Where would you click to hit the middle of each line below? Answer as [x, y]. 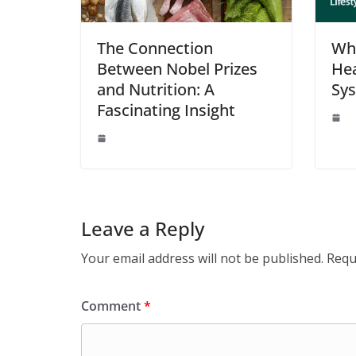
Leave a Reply [143, 228]
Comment [112, 306]
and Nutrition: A [156, 89]
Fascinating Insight [166, 110]
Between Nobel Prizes [177, 68]
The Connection [155, 48]
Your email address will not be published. [202, 258]
